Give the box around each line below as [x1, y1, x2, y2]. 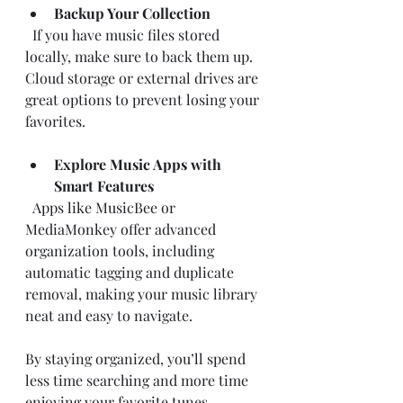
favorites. [25, 111, 85, 130]
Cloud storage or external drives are [25, 67, 262, 87]
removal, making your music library [25, 283, 261, 303]
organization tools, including [25, 240, 218, 260]
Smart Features [54, 175, 154, 195]
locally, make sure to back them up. [25, 46, 256, 66]
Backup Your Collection [54, 3, 210, 22]
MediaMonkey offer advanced [25, 219, 219, 238]
